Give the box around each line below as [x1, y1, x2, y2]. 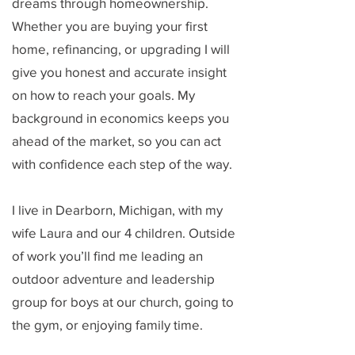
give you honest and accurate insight [12, 64, 227, 79]
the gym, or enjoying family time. [12, 317, 203, 332]
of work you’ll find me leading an [12, 248, 203, 263]
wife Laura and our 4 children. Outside [12, 225, 235, 240]
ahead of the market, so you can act [12, 133, 221, 148]
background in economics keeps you [12, 110, 229, 125]
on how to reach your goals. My [12, 87, 195, 102]
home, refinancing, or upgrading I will [12, 41, 230, 56]
